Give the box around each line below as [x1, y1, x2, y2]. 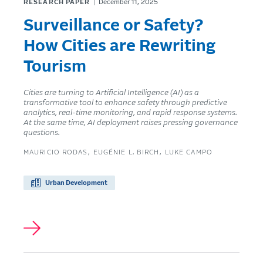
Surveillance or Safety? [23, 17, 203, 34]
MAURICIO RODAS [23, 149, 88, 156]
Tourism [23, 58, 86, 75]
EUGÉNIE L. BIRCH [93, 149, 160, 156]
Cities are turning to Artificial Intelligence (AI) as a [23, 88, 199, 97]
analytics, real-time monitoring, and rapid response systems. [23, 108, 237, 117]
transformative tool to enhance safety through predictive [23, 98, 227, 107]
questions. [23, 128, 60, 137]
